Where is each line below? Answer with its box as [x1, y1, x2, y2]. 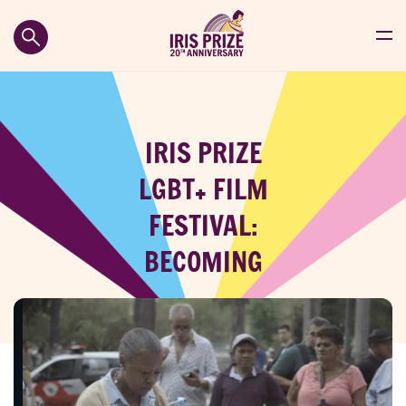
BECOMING [143, 243, 263, 281]
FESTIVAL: [148, 207, 258, 245]
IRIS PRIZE [144, 134, 262, 172]
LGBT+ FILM [138, 170, 268, 208]
